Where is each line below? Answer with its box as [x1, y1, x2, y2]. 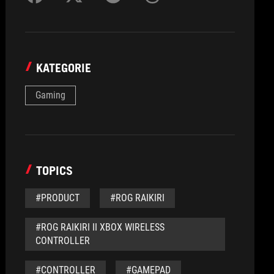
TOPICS [36, 163, 73, 178]
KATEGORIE [36, 61, 92, 75]
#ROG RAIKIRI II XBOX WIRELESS [35, 221, 165, 233]
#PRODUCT [35, 192, 80, 204]
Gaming [35, 89, 66, 101]
